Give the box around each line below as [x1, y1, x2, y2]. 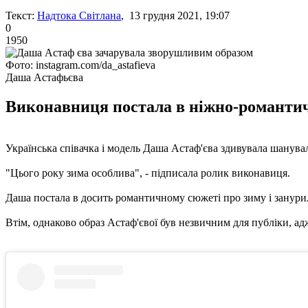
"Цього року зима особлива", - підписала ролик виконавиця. [5, 166, 290, 179]
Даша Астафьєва [5, 71, 83, 83]
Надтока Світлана [37, 9, 121, 21]
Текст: [5, 9, 34, 21]
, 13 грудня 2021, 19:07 [121, 9, 230, 21]
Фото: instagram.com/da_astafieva [5, 58, 155, 71]
